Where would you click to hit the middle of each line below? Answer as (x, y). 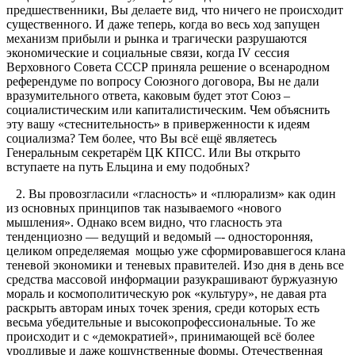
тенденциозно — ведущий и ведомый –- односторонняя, (160, 236)
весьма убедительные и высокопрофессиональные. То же (161, 322)
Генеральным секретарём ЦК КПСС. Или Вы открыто (153, 152)
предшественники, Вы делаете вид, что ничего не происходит (175, 10)
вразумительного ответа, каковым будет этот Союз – (148, 95)
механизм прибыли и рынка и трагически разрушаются (157, 38)
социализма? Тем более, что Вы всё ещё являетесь (141, 138)
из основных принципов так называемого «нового (144, 208)
